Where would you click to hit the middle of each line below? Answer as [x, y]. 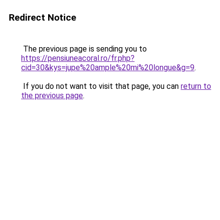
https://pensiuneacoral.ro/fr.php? [78, 58]
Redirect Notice [42, 17]
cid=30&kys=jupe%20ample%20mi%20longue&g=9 [108, 68]
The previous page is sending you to [84, 49]
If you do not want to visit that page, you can [101, 86]
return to [196, 86]
